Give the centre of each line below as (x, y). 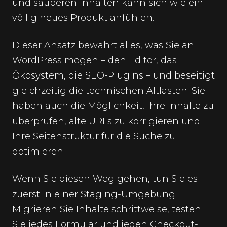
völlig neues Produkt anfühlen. (83, 18)
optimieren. (39, 152)
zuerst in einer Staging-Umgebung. (94, 194)
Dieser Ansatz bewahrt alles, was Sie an (103, 45)
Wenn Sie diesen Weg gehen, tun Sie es (105, 179)
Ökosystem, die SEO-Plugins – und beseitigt (113, 75)
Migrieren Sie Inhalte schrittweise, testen (107, 209)
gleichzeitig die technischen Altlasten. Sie (109, 91)
